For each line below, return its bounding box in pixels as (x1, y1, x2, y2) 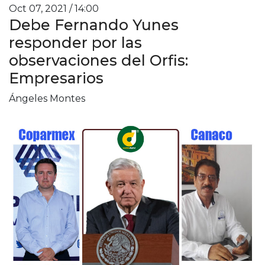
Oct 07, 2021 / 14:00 (9, 2, 99, 14)
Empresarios (9, 69, 104, 87)
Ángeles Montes (9, 92, 85, 104)
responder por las (9, 33, 142, 51)
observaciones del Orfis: (9, 51, 188, 69)
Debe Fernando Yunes (9, 15, 179, 34)
